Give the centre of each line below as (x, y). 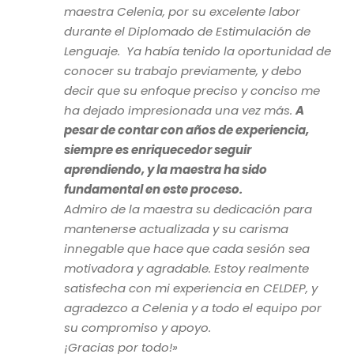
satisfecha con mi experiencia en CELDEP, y (190, 288)
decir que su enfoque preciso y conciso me (192, 91)
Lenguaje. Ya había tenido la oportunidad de (197, 51)
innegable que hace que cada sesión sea (186, 249)
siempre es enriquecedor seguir (157, 150)
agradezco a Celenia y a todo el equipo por (192, 308)
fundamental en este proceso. (153, 190)
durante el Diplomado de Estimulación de (187, 32)
